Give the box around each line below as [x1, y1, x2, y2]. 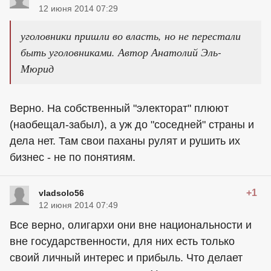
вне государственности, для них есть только [10, 235, 235, 247]
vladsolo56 [39, 188, 84, 198]
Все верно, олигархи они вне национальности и [10, 218, 252, 231]
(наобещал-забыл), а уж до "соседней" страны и [10, 118, 254, 131]
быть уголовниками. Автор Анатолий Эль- [21, 44, 221, 59]
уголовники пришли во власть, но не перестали [21, 28, 241, 43]
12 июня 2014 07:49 [39, 200, 118, 210]
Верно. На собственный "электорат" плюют [10, 102, 229, 114]
